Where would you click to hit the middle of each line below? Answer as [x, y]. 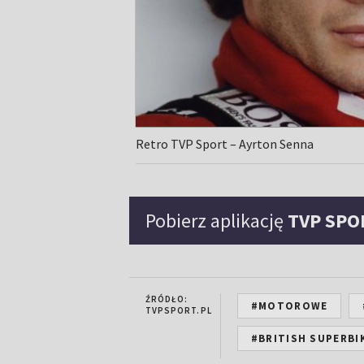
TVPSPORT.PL [178, 311]
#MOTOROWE [289, 306]
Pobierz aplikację [216, 221]
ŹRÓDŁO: [167, 299]
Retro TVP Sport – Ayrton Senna [224, 144]
